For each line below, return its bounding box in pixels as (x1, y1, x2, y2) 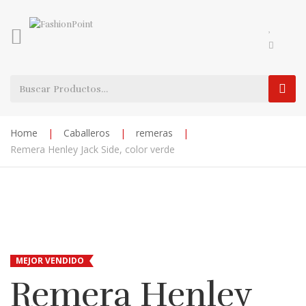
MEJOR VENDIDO (16, 255, 84, 266)
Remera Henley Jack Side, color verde (10, 143, 175, 156)
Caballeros (64, 126, 110, 139)
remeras (136, 126, 173, 139)
